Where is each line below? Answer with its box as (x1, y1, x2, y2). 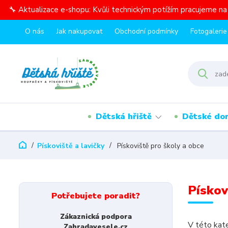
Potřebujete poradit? (51, 190, 140, 202)
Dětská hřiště (96, 111, 152, 122)
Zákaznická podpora (60, 212, 132, 221)
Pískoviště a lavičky (37, 141, 104, 151)
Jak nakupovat (56, 26, 102, 36)
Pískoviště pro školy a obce (115, 141, 204, 151)
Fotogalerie (190, 26, 227, 36)
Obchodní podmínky (115, 26, 178, 36)
